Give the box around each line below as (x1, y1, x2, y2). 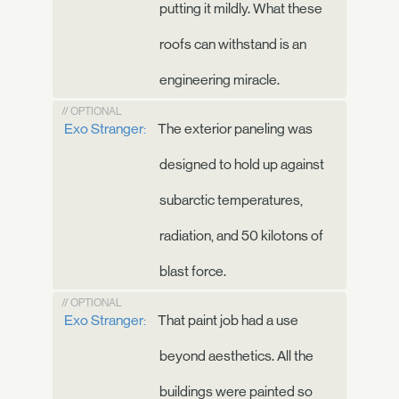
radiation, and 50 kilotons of (159, 226, 323, 244)
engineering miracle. (159, 70, 280, 88)
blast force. (159, 262, 226, 280)
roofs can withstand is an (159, 35, 306, 53)
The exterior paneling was (155, 119, 313, 137)
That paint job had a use (155, 311, 298, 329)
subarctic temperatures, (159, 191, 303, 208)
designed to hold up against (159, 155, 324, 173)
